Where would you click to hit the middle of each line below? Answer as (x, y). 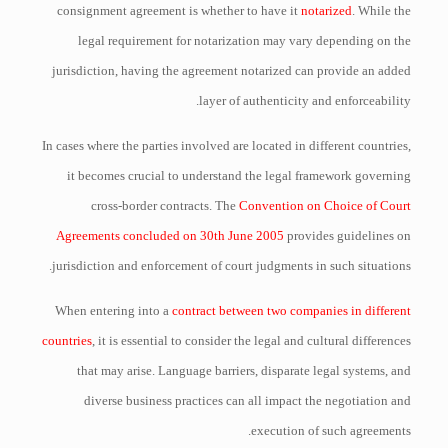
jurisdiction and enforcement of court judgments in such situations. (232, 265)
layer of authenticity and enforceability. (305, 100)
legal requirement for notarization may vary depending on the (245, 40)
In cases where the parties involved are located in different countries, (227, 145)
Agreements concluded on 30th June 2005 (170, 235)
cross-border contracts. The (165, 205)
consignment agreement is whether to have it (179, 10)
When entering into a (114, 310)
